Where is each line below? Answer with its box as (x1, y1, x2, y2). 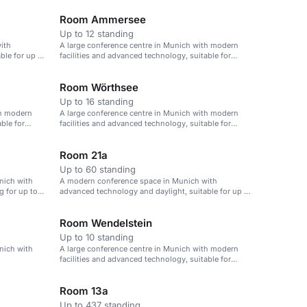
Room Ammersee (60, 13, 146, 26)
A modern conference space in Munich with (60, 176, 217, 186)
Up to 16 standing (60, 96, 134, 107)
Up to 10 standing (60, 232, 134, 243)
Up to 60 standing (60, 164, 136, 175)
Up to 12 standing (60, 28, 134, 39)
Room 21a (60, 149, 108, 162)
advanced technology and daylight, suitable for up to (60, 186, 251, 196)
